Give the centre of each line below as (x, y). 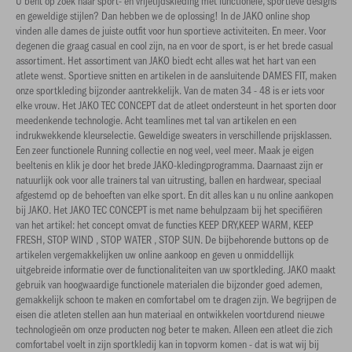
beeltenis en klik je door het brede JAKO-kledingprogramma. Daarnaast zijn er (169, 165)
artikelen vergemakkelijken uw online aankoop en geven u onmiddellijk (155, 254)
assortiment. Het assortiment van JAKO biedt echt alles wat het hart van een (166, 60)
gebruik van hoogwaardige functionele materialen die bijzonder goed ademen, (169, 284)
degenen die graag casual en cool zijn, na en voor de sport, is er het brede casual (174, 45)
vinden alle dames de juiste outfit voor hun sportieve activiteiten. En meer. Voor (171, 30)
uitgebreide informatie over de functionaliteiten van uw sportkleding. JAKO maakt (176, 269)
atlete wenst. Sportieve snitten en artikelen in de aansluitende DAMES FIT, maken (176, 75)
